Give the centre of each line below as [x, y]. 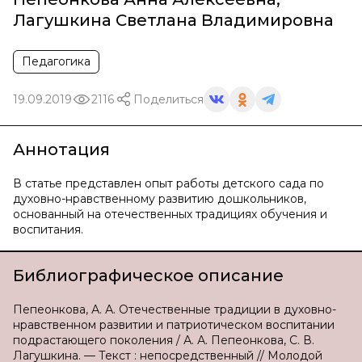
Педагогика [56, 61]
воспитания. [48, 229]
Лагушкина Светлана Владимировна [173, 20]
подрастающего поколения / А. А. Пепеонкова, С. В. [164, 340]
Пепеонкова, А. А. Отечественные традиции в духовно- [175, 309]
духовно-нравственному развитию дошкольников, [160, 199]
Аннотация [61, 149]
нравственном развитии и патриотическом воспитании [174, 325]
